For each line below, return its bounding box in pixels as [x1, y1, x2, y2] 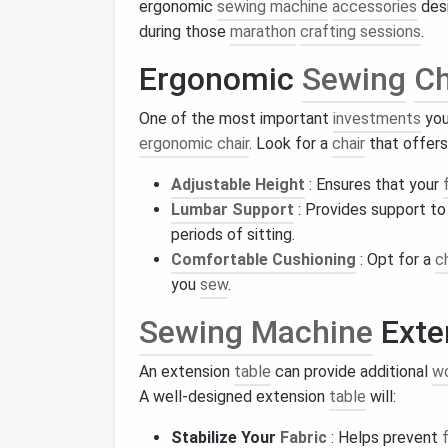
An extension [139, 362, 234, 381]
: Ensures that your [305, 175, 443, 194]
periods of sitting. [171, 225, 295, 244]
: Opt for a [356, 250, 435, 269]
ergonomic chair [139, 134, 249, 153]
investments [333, 109, 421, 128]
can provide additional [271, 362, 432, 381]
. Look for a [249, 134, 332, 153]
